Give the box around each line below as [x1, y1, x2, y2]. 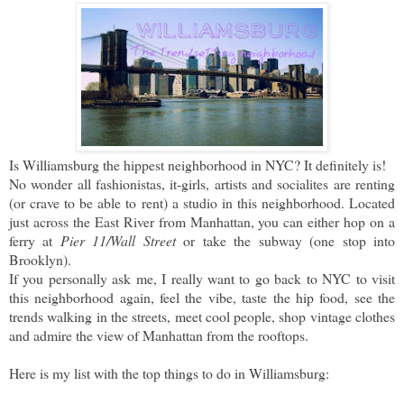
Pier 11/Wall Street [60, 230, 176, 250]
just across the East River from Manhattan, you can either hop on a [9, 211, 395, 231]
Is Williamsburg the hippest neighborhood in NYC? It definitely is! [9, 154, 386, 174]
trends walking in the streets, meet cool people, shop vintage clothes [9, 306, 395, 326]
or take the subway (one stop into [175, 230, 396, 250]
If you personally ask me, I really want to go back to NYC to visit [9, 268, 395, 288]
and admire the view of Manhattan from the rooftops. [9, 325, 308, 344]
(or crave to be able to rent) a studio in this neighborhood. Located [9, 192, 395, 212]
